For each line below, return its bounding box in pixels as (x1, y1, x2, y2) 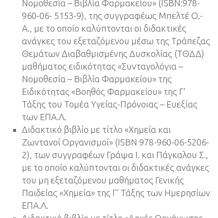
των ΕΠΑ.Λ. (22, 112, 66, 122)
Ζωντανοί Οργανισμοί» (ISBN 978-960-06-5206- (22, 137, 209, 147)
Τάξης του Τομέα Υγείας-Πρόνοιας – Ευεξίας (22, 99, 198, 109)
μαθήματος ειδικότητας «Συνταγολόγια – (22, 61, 183, 72)
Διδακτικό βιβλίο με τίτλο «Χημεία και (22, 125, 171, 135)
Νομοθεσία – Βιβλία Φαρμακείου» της (22, 74, 172, 84)
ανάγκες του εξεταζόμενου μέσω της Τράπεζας (22, 36, 210, 46)
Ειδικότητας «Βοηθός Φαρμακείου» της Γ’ (22, 87, 185, 97)
